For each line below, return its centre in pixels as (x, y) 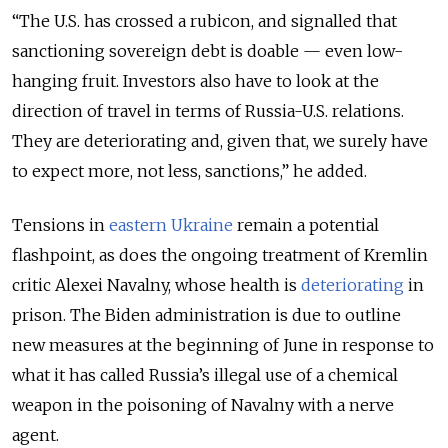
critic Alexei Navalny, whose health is (156, 284)
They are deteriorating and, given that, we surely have (220, 140)
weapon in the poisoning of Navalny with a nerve (203, 404)
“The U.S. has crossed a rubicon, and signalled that (204, 20)
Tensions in (60, 224)
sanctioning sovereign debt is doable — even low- (207, 50)
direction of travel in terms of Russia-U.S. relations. (208, 110)
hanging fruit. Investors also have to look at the (195, 80)
